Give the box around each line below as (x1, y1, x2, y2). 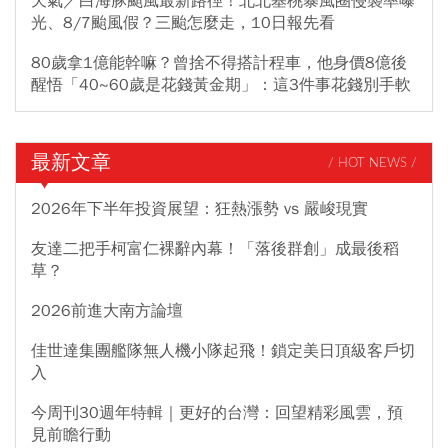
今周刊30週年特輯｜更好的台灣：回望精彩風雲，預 (31, 403, 403, 424)
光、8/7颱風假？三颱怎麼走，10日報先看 (31, 13, 335, 34)
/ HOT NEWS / (328, 156, 417, 170)
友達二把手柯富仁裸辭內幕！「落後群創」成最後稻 (31, 239, 399, 260)
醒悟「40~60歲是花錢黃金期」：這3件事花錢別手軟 (31, 75, 411, 96)
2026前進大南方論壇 (31, 301, 183, 322)
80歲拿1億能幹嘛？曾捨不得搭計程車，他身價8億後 (31, 53, 407, 74)
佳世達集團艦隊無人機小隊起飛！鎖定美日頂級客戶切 (31, 341, 415, 362)
